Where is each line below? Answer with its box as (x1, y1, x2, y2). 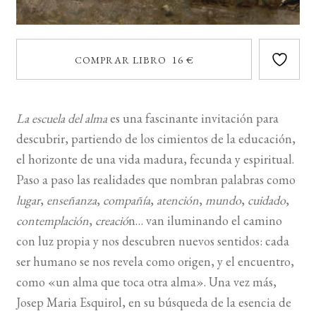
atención (156, 192, 199, 209)
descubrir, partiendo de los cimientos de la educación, (16, 130, 296, 147)
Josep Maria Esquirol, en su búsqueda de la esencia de (16, 294, 291, 311)
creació (95, 212, 128, 229)
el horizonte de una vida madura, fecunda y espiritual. (16, 151, 294, 168)
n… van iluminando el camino (128, 212, 282, 229)
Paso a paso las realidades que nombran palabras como (16, 171, 296, 188)
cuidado (247, 192, 286, 209)
